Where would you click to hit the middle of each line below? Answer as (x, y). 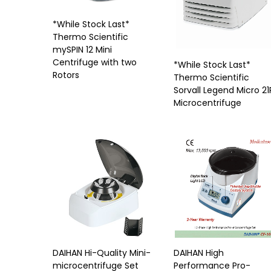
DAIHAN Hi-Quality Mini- (102, 253)
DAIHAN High (199, 253)
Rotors (66, 75)
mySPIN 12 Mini (82, 49)
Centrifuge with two (95, 62)
